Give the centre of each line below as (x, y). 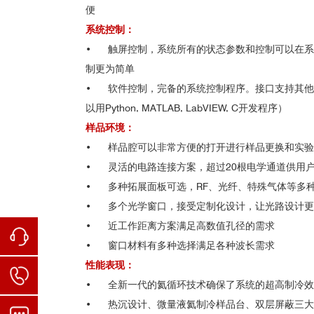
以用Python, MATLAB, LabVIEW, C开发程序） (186, 108)
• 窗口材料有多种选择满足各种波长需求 (180, 245)
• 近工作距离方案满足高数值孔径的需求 (180, 226)
